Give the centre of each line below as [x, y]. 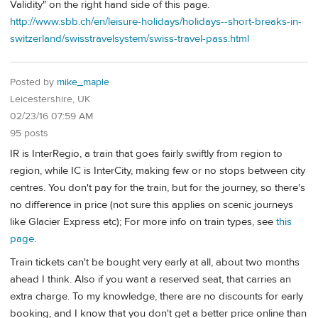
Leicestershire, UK [50, 100]
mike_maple [83, 83]
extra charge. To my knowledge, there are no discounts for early [157, 297]
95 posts [29, 134]
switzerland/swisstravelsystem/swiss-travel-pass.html [130, 38]
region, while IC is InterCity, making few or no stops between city [158, 170]
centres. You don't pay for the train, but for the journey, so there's [158, 187]
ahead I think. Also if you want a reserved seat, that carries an [150, 280]
